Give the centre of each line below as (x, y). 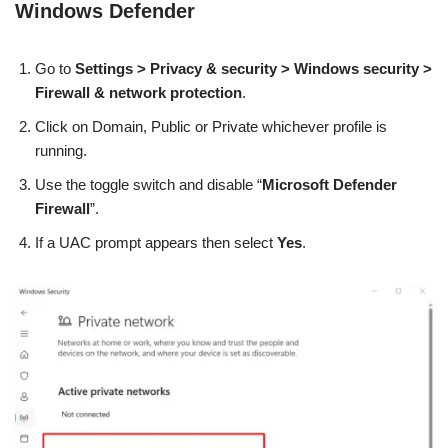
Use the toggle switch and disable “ (148, 185)
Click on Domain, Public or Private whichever (182, 127)
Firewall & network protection (138, 93)
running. (61, 151)
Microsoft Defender (329, 185)
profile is (360, 127)
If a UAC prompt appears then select (156, 243)
